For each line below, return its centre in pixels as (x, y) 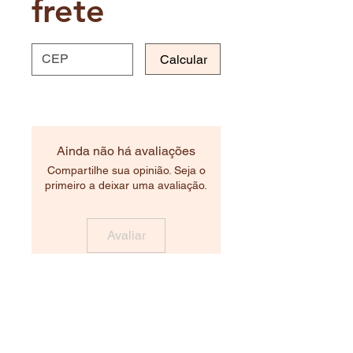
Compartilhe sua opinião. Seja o (126, 170)
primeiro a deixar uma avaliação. (126, 185)
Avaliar (126, 235)
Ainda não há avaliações (126, 150)
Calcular (184, 59)
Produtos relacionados (126, 284)
